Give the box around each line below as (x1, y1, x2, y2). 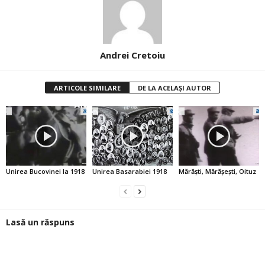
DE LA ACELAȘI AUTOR (138, 83, 211, 92)
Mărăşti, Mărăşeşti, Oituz (178, 167, 256, 176)
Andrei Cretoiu (100, 49, 165, 61)
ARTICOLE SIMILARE (54, 83, 121, 92)
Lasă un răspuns (6, 216, 75, 228)
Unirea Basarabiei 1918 (92, 167, 167, 176)
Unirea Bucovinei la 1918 (6, 167, 85, 176)
